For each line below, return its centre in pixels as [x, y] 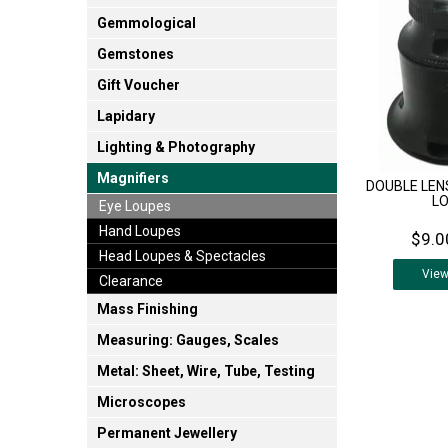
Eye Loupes [135, 206]
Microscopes [141, 402]
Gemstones [135, 54]
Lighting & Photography [176, 147]
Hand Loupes [140, 231]
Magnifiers [133, 178]
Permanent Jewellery [167, 433]
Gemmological [146, 23]
